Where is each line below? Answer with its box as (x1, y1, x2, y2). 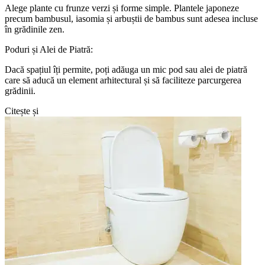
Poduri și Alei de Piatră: (5, 44, 93, 54)
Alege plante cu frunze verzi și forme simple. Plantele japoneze (5, 2, 239, 13)
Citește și (5, 105, 38, 116)
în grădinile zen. (5, 24, 64, 34)
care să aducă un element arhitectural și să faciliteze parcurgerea (5, 75, 241, 85)
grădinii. (5, 85, 35, 96)
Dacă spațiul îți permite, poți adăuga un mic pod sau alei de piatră (5, 64, 247, 75)
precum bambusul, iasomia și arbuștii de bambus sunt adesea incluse (5, 13, 258, 24)
